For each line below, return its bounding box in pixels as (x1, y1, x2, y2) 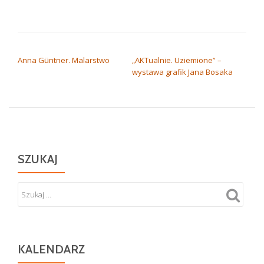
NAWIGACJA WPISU (17, 41, 111, 55)
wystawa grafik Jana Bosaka (132, 67, 233, 78)
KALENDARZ (18, 242, 85, 257)
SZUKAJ (18, 152, 58, 167)
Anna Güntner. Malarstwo (18, 55, 110, 66)
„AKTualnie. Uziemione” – (132, 55, 222, 66)
